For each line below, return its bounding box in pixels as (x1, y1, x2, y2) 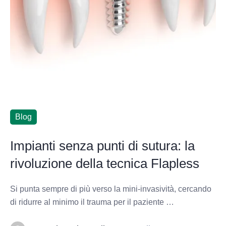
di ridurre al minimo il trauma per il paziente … (10, 197, 174, 206)
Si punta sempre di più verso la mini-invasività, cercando (10, 184, 211, 193)
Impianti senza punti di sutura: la (10, 138, 195, 153)
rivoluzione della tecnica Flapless (10, 155, 199, 171)
